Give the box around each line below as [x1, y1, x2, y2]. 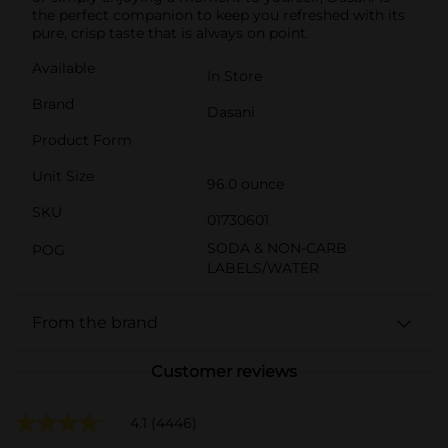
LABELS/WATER [207, 258, 319, 277]
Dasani [207, 102, 255, 121]
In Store [207, 66, 262, 85]
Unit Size [32, 166, 94, 185]
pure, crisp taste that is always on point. [32, 23, 309, 42]
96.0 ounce [207, 174, 284, 193]
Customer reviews [151, 361, 297, 381]
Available [32, 58, 95, 77]
